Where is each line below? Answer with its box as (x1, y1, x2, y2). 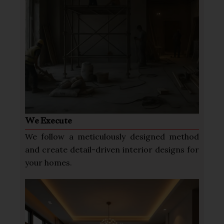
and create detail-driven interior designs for (25, 144, 199, 154)
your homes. (25, 157, 72, 167)
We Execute (25, 109, 72, 134)
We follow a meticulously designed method (25, 131, 199, 141)
